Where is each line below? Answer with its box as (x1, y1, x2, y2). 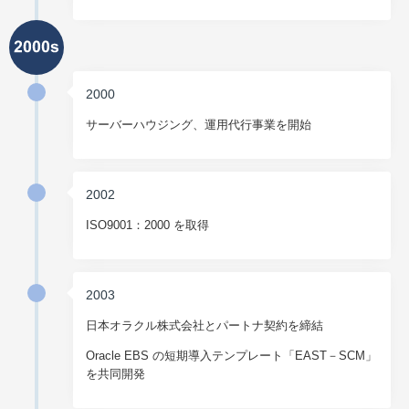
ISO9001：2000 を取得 (86, 218, 210, 233)
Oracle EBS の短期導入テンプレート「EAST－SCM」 (86, 349, 378, 363)
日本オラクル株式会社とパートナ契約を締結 (86, 319, 324, 333)
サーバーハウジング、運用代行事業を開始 (86, 118, 312, 132)
